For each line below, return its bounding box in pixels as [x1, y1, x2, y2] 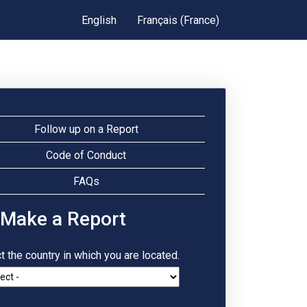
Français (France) [137, 14, 219, 27]
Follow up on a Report [34, 123, 138, 136]
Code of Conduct [46, 149, 127, 162]
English [82, 14, 116, 27]
